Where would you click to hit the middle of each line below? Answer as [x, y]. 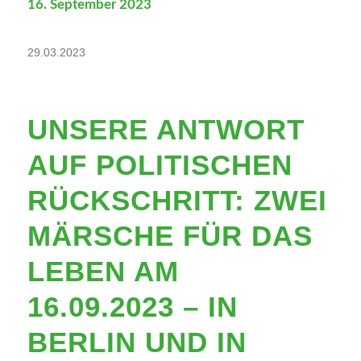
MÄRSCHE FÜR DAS [170, 237]
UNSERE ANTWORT [166, 130]
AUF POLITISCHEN [160, 166]
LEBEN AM [103, 272]
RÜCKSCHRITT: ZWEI [177, 201]
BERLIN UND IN [137, 343]
